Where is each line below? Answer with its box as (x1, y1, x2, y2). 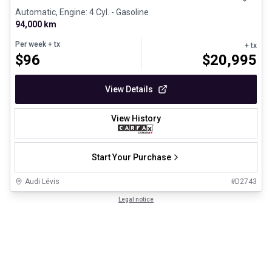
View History (111, 114, 161, 124)
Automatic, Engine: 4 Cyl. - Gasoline (15, 7, 149, 17)
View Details (104, 84, 153, 94)
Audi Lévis (25, 177, 59, 186)
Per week (15, 39, 46, 49)
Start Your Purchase (91, 152, 171, 162)
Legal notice (118, 195, 154, 203)
